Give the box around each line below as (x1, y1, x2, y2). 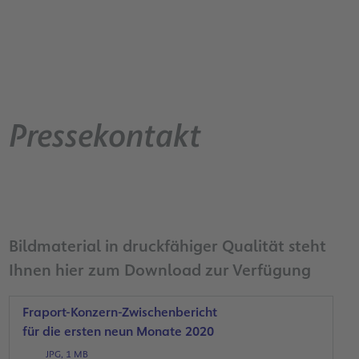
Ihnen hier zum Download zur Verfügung (8, 259, 311, 281)
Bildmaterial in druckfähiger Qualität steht (8, 235, 326, 257)
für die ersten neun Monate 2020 (22, 322, 214, 340)
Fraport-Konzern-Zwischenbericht (22, 303, 217, 321)
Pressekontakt (8, 113, 201, 157)
